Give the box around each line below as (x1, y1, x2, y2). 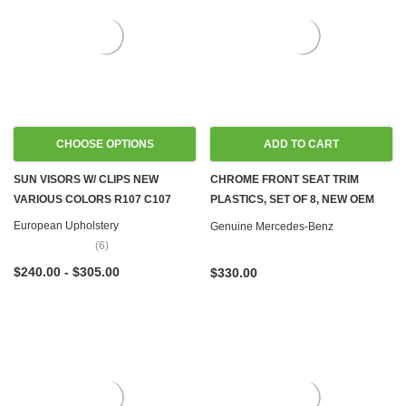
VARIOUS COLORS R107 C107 (14, 193, 171, 206)
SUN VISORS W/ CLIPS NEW (14, 173, 159, 186)
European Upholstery (14, 219, 119, 232)
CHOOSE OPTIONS (55, 138, 154, 150)
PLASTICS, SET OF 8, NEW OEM (210, 193, 374, 206)
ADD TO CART (264, 138, 339, 150)
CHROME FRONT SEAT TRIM (210, 173, 359, 186)
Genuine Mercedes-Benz (210, 220, 333, 233)
